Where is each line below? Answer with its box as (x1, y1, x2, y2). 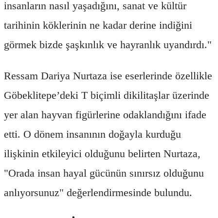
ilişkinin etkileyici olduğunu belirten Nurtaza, (4, 147, 200, 160)
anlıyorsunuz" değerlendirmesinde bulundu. (4, 186, 192, 199)
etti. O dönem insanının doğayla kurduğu (4, 127, 181, 140)
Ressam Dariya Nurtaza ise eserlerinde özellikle (4, 69, 212, 82)
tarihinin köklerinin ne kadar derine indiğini (4, 18, 192, 31)
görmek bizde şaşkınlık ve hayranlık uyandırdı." (4, 38, 212, 51)
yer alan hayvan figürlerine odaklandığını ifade (4, 108, 206, 121)
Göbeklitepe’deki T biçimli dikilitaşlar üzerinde (4, 89, 209, 101)
